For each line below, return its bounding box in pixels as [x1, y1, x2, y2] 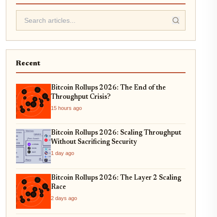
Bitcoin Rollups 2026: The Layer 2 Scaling [51, 174, 181, 182]
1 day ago [51, 150, 74, 156]
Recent [16, 60, 40, 67]
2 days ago [51, 195, 77, 201]
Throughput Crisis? [51, 93, 110, 101]
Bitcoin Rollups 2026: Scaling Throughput [51, 129, 181, 137]
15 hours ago [51, 105, 82, 111]
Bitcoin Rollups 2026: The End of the [51, 84, 166, 92]
